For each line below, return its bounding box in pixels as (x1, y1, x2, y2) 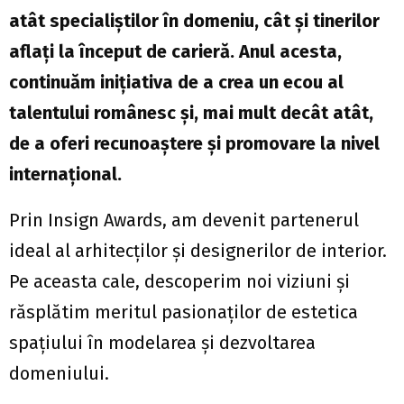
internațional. (9, 163, 122, 186)
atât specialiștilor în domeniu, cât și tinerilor (9, 10, 380, 32)
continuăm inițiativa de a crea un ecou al (9, 71, 344, 94)
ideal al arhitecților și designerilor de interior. (9, 240, 387, 262)
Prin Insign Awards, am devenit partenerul (9, 209, 359, 232)
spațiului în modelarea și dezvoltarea (9, 332, 316, 354)
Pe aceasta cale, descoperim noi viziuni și (9, 271, 350, 293)
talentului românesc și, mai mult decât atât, (9, 102, 373, 124)
